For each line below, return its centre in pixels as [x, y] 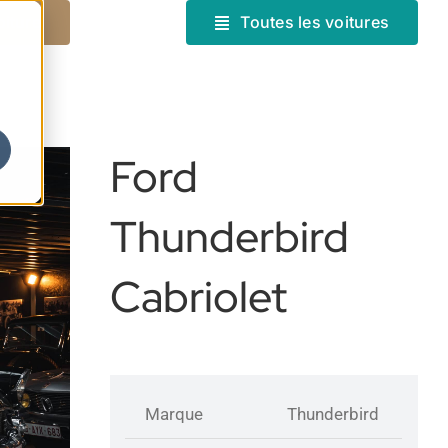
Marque [174, 413]
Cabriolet [199, 297]
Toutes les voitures [315, 22]
